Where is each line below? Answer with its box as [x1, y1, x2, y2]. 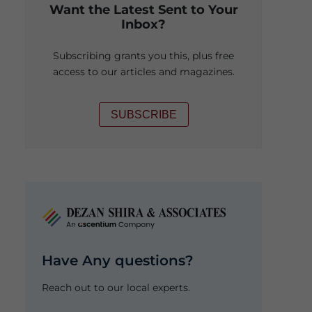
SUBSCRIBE [110, 108, 177, 120]
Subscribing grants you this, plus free [53, 49, 234, 62]
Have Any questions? [42, 252, 194, 270]
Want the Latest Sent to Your [49, 1, 238, 17]
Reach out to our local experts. [42, 281, 190, 295]
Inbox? [121, 16, 166, 31]
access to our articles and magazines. [52, 65, 235, 78]
